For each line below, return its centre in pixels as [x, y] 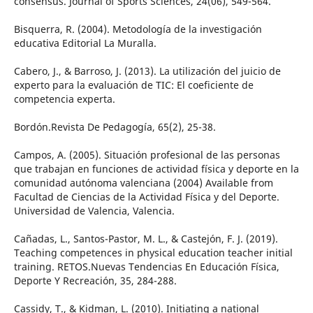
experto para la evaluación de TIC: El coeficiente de [133, 85]
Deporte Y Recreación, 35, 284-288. [95, 281]
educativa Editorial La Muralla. [85, 43]
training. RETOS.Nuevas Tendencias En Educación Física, [146, 267]
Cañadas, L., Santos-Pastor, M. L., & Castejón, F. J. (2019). [146, 239]
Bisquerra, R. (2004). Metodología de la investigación [138, 29]
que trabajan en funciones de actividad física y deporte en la [156, 169]
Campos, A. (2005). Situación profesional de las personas [147, 155]
